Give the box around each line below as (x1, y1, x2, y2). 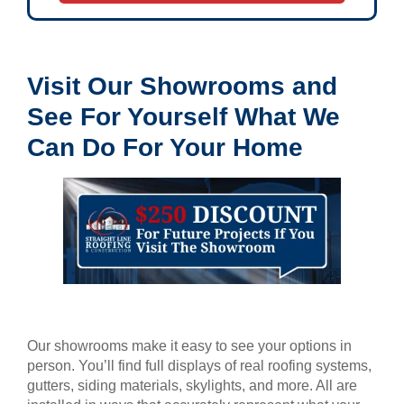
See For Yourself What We (27, 102, 340, 131)
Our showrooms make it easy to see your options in (27, 338, 352, 354)
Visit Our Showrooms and (27, 71, 337, 100)
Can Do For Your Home (27, 133, 303, 161)
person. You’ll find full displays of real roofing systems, (27, 358, 372, 374)
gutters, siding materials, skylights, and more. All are (27, 378, 357, 394)
